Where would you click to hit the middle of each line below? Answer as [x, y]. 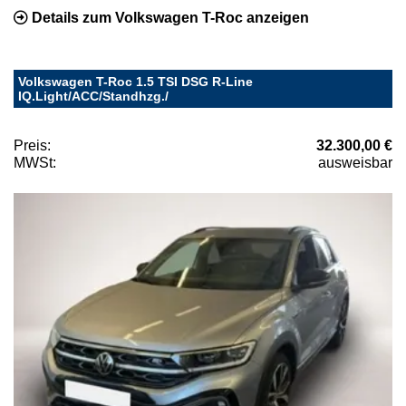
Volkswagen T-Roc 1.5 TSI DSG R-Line [135, 82]
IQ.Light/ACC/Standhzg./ [93, 97]
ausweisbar [355, 163]
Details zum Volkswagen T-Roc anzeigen [169, 18]
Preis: [32, 146]
